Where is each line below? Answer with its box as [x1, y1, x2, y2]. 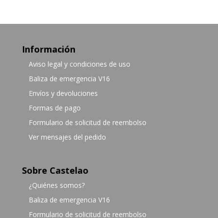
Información [21, 43, 75, 55]
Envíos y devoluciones [28, 89, 98, 98]
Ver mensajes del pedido [28, 132, 106, 142]
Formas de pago [28, 103, 81, 112]
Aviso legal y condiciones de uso [28, 59, 130, 69]
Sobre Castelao [21, 164, 89, 177]
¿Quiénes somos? [28, 181, 85, 190]
